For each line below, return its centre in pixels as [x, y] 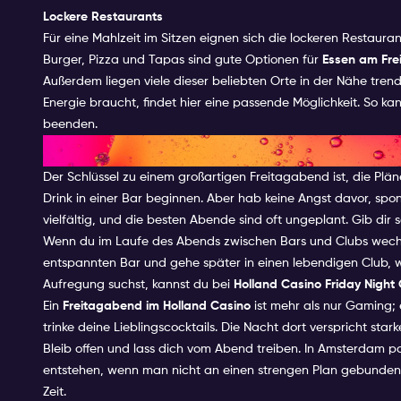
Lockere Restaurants [103, 17]
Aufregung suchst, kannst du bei [138, 284]
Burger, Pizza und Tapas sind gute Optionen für [183, 60]
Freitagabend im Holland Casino [157, 306]
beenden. [70, 124]
